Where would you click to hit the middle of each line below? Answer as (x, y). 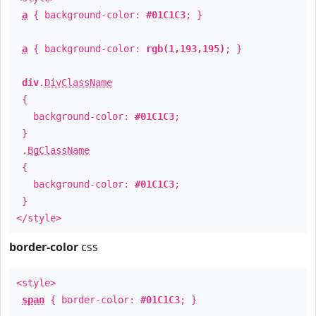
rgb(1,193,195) (186, 49)
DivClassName (78, 83)
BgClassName (59, 150)
